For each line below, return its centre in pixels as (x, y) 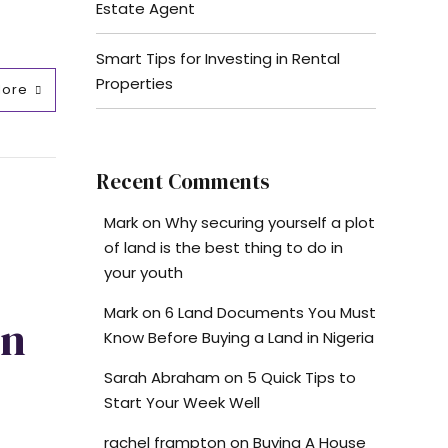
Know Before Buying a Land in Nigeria (238, 337)
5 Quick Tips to (301, 377)
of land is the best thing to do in (223, 247)
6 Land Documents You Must (270, 312)
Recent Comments (183, 181)
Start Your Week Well (181, 402)
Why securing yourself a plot (269, 222)
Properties (134, 83)
